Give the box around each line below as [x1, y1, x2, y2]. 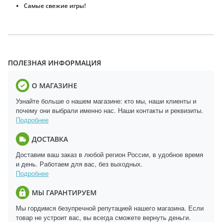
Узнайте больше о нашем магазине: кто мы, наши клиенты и [16, 96, 196, 106]
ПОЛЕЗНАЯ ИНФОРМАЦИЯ [8, 58, 101, 67]
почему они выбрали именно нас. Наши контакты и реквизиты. [16, 106, 203, 115]
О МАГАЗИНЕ [32, 80, 77, 90]
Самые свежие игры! [24, 1, 86, 10]
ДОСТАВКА [32, 134, 68, 144]
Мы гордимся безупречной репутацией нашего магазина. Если [16, 203, 204, 213]
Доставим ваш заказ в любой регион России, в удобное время [16, 150, 203, 159]
